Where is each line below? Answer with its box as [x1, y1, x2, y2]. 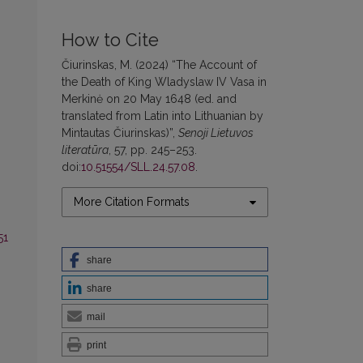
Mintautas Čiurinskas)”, [62, 126, 178, 140]
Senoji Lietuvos [178, 126, 254, 140]
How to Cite [62, 30, 159, 51]
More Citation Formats [74, 195, 190, 209]
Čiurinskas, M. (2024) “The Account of [62, 58, 257, 72]
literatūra [62, 143, 109, 157]
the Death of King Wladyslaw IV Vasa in [62, 75, 267, 89]
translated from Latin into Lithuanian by [62, 109, 263, 123]
